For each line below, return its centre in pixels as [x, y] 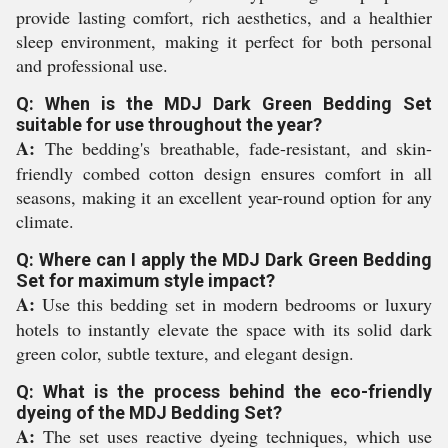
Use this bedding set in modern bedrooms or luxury [233, 304]
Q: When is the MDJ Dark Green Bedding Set [224, 103]
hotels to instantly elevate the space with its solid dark [224, 329]
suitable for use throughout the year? [169, 124]
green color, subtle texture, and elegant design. [185, 353]
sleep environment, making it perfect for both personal [224, 41]
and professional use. [92, 65]
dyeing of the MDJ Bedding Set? [149, 412]
